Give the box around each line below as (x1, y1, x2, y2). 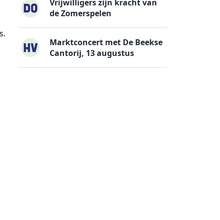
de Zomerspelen (50, 8, 112, 19)
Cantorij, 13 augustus (50, 47, 135, 58)
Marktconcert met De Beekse (50, 36, 163, 48)
